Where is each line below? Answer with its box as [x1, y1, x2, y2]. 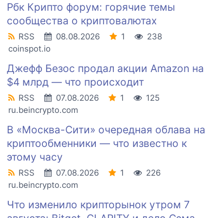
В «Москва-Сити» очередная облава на [7, 124, 205, 136]
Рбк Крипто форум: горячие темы [7, 1, 175, 14]
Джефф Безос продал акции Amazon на [7, 62, 204, 75]
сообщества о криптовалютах [7, 15, 157, 27]
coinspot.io [8, 44, 51, 54]
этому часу [7, 151, 63, 163]
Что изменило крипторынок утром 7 [7, 199, 190, 211]
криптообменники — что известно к [7, 137, 187, 150]
